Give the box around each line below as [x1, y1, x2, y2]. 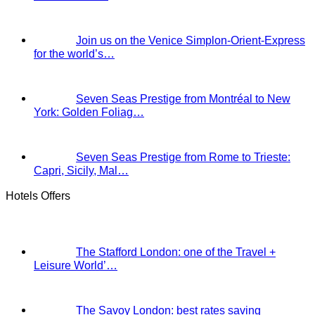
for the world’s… [34, 47, 115, 60]
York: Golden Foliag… [34, 105, 144, 119]
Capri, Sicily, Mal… [34, 164, 129, 177]
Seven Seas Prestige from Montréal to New [76, 92, 290, 105]
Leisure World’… [34, 258, 117, 271]
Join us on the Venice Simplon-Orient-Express [76, 34, 305, 47]
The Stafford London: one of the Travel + [76, 245, 276, 258]
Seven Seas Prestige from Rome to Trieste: [76, 150, 290, 164]
